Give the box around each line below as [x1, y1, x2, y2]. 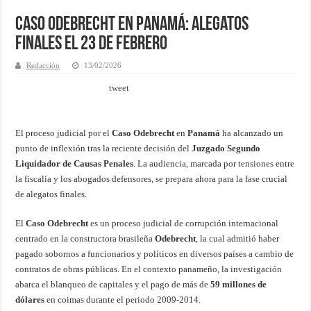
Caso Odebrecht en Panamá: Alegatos [15, 15, 249, 35]
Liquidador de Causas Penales [15, 158, 134, 169]
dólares [15, 294, 45, 305]
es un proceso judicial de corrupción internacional [88, 218, 279, 229]
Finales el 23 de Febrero [15, 35, 168, 55]
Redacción [26, 61, 60, 70]
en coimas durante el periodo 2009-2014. [44, 294, 201, 305]
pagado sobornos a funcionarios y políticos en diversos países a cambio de [15, 249, 294, 260]
